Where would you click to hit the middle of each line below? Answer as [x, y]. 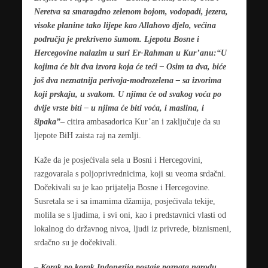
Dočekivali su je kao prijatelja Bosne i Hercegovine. [122, 187]
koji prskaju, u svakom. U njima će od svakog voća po [127, 94]
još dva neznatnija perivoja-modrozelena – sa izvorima [127, 80]
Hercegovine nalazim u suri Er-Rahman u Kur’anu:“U [130, 52]
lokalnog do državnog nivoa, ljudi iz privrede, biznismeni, [133, 228]
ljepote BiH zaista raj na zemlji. [87, 135]
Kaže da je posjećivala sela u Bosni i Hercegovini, [118, 159]
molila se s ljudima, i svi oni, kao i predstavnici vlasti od [130, 214]
